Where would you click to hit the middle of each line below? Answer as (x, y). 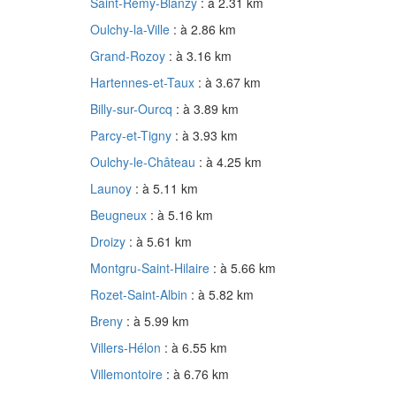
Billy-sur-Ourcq (133, 109)
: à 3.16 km (200, 56)
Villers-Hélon (127, 348)
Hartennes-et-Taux (144, 83)
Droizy (110, 242)
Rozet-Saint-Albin (141, 295)
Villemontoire (128, 374)
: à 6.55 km (196, 348)
